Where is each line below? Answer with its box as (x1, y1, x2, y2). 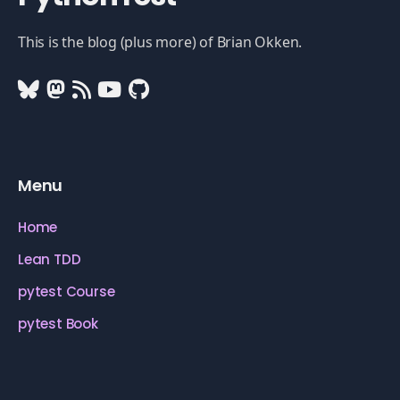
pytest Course (18, 282, 115, 301)
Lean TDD (18, 250, 81, 269)
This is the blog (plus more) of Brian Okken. (18, 32, 303, 52)
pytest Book (18, 314, 98, 333)
